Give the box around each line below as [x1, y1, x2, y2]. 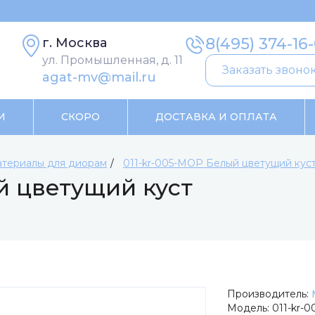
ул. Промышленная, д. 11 [42, 53, 183, 67]
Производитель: [227, 288, 311, 300]
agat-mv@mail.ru [42, 70, 156, 85]
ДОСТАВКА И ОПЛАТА [155, 110, 277, 123]
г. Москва [42, 35, 107, 51]
